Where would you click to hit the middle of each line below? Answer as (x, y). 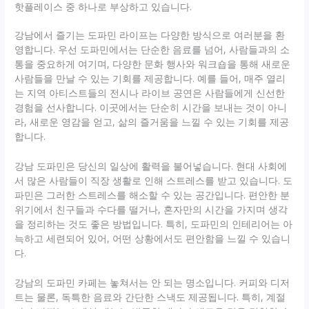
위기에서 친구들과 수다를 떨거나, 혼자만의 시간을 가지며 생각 (151, 209)
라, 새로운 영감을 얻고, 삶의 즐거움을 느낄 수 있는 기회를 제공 (152, 122)
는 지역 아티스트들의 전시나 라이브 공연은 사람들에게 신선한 (150, 93)
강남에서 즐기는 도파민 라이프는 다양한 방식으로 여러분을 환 (150, 35)
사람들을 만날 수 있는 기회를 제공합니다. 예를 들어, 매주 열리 (150, 79)
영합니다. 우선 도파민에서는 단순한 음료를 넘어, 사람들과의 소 (152, 50)
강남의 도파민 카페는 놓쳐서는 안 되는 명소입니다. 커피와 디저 (152, 282)
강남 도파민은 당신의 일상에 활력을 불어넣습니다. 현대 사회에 (151, 166)
